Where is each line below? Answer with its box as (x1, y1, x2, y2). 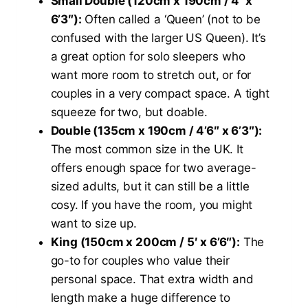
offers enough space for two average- (50, 161, 256, 175)
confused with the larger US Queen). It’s (50, 31, 266, 45)
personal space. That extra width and (50, 272, 254, 287)
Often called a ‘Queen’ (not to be (81, 12, 261, 27)
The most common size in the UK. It (50, 142, 243, 157)
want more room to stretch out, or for (50, 68, 252, 82)
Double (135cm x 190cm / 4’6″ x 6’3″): (50, 124, 263, 138)
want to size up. (50, 217, 137, 231)
